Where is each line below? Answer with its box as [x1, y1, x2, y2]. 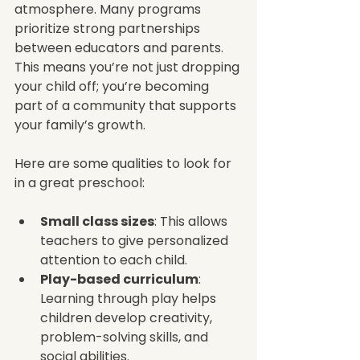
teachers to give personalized [40, 231, 231, 250]
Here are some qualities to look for [14, 153, 235, 173]
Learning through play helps [40, 288, 219, 308]
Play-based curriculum [40, 269, 198, 288]
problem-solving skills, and [40, 327, 211, 346]
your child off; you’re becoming [14, 76, 212, 96]
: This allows [154, 211, 231, 231]
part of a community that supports [14, 96, 239, 115]
